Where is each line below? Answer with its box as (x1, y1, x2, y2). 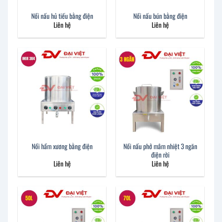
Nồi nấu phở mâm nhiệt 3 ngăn (123, 141, 197, 151)
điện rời (151, 149, 169, 160)
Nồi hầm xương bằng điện (31, 141, 93, 152)
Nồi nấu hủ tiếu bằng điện (31, 10, 93, 21)
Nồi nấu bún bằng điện (133, 10, 187, 21)
